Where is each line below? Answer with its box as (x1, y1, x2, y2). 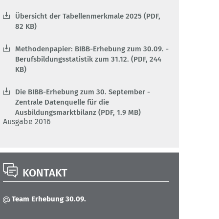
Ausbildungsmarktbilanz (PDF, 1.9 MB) (15, 108, 141, 117)
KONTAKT (22, 166, 67, 180)
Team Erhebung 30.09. (12, 195, 86, 204)
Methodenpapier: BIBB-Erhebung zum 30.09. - (15, 44, 169, 54)
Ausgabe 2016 (3, 117, 53, 127)
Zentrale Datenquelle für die (15, 98, 109, 107)
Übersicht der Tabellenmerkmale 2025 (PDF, (15, 12, 160, 21)
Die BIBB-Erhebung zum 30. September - (15, 88, 150, 97)
